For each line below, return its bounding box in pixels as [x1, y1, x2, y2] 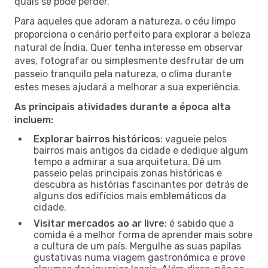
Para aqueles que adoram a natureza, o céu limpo [14, 15, 236, 27]
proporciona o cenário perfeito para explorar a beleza [14, 28, 251, 40]
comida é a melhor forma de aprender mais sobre [33, 229, 252, 240]
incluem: [14, 114, 53, 126]
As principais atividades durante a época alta [14, 100, 230, 112]
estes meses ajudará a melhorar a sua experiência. [14, 81, 240, 93]
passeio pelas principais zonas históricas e [33, 167, 222, 179]
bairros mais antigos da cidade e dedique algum [33, 144, 248, 156]
